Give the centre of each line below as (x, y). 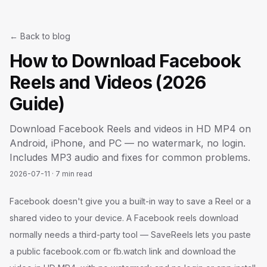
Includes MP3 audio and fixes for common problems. (130, 157)
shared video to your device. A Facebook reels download (124, 218)
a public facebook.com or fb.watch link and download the (123, 251)
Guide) (37, 104)
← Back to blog (40, 36)
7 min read (74, 174)
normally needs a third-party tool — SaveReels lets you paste (130, 235)
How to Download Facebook (125, 61)
